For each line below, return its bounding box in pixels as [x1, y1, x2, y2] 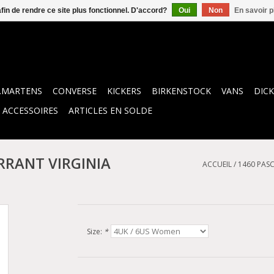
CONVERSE [53, 85, 97, 97]
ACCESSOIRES [2, 105, 58, 116]
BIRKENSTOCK [152, 85, 211, 97]
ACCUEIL [202, 159, 232, 169]
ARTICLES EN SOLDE [68, 105, 152, 116]
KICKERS [107, 85, 141, 97]
